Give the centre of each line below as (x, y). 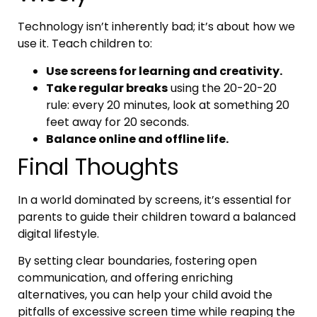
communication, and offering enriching (125, 277)
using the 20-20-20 (222, 88)
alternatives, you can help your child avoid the (145, 294)
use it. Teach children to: (85, 44)
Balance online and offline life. (137, 139)
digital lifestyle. (60, 234)
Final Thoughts (98, 166)
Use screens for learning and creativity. (164, 71)
